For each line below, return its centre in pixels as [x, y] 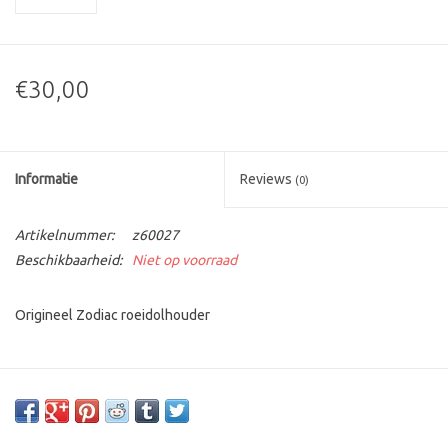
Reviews [267, 179]
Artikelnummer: [64, 235]
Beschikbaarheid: [68, 260]
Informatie [46, 179]
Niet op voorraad [184, 260]
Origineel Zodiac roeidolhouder [112, 315]
